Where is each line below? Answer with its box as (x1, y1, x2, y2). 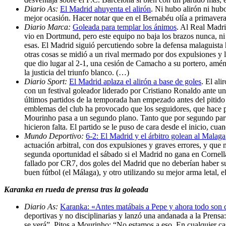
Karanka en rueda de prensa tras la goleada (4, 185, 148, 194)
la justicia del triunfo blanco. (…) (24, 68, 129, 77)
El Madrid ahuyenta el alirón (60, 4, 151, 13)
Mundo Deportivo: (24, 131, 86, 140)
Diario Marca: (24, 22, 73, 31)
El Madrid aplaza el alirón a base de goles (69, 77, 201, 86)
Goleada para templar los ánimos (73, 22, 177, 31)
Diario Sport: (24, 77, 69, 86)
